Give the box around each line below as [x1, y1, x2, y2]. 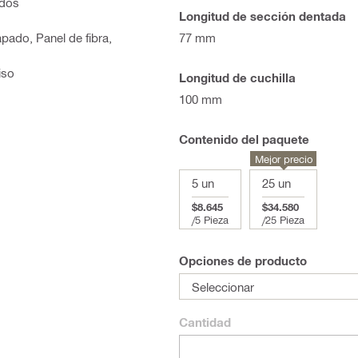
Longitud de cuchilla [179, 70, 296, 85]
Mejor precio [254, 153, 312, 165]
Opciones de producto [179, 253, 307, 268]
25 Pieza [265, 213, 304, 225]
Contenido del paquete [179, 132, 309, 146]
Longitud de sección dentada [179, 9, 346, 23]
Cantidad [179, 315, 231, 329]
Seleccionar [192, 279, 254, 294]
